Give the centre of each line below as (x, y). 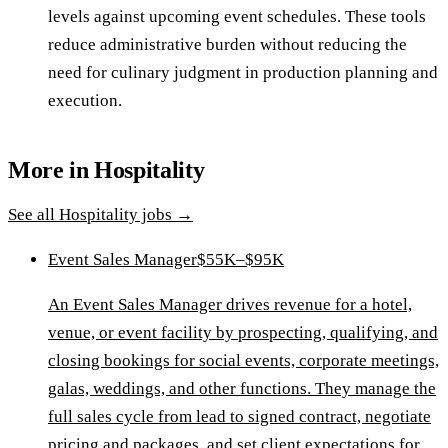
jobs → (165, 214)
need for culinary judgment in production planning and (243, 72)
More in (51, 170)
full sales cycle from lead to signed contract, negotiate (239, 416)
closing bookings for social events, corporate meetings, (243, 360)
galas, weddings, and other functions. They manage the (242, 388)
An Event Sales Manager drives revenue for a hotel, (230, 304)
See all (33, 214)
